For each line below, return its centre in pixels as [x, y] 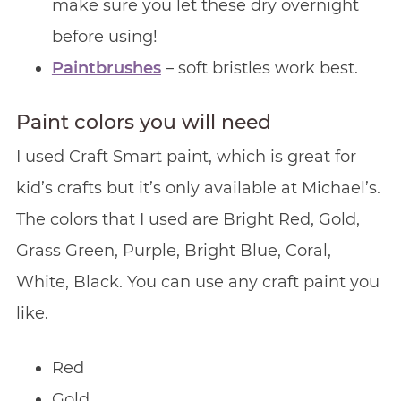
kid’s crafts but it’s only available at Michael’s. [198, 188]
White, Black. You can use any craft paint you [197, 282]
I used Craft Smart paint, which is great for [186, 156]
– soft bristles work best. [259, 68]
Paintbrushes [106, 68]
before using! [104, 36]
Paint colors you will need [143, 122]
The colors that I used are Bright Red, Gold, [188, 219]
